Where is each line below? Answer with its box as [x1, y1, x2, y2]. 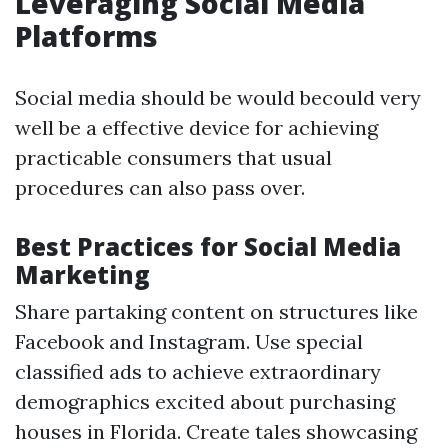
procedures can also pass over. [15, 175, 305, 200]
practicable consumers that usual [15, 145, 332, 170]
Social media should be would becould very [15, 85, 421, 110]
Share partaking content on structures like [15, 299, 418, 324]
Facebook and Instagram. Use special [15, 329, 363, 354]
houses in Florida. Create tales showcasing [15, 419, 417, 444]
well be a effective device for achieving [15, 115, 378, 140]
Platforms [15, 17, 158, 55]
